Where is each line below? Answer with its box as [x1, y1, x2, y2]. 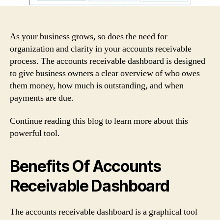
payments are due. [10, 92, 74, 104]
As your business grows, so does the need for [10, 30, 167, 42]
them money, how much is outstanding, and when [10, 80, 184, 91]
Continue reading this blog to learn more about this [10, 115, 188, 127]
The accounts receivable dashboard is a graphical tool [10, 206, 197, 218]
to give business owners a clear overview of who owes [10, 67, 200, 79]
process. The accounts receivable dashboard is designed [10, 55, 205, 67]
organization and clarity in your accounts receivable [10, 43, 192, 55]
